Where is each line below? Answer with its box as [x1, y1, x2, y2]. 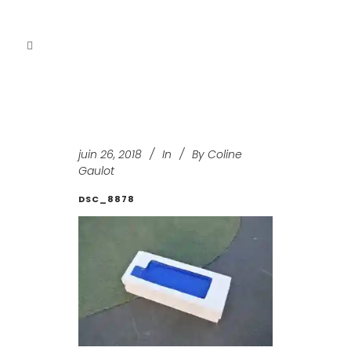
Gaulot [78, 163, 114, 179]
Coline [208, 147, 242, 163]
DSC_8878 [78, 193, 135, 206]
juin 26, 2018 [78, 147, 142, 163]
